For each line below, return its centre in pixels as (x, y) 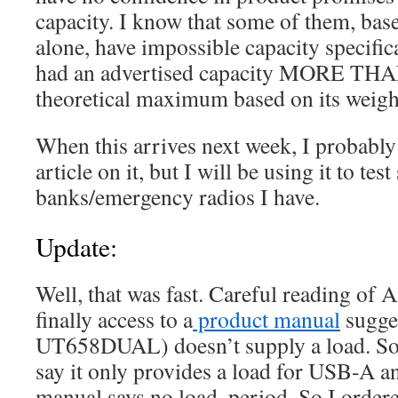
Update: (76, 247)
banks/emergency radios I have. (178, 197)
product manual (267, 319)
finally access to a (114, 319)
